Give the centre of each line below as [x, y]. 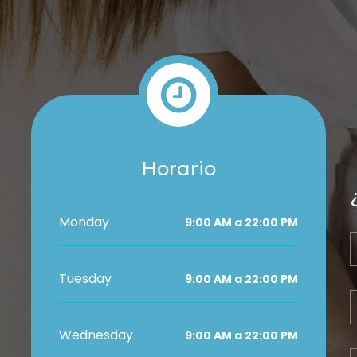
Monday [84, 222]
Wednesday [96, 335]
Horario [178, 168]
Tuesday [85, 278]
